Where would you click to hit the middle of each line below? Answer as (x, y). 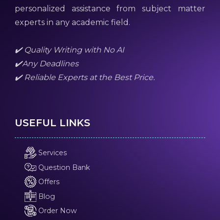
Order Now (56, 211)
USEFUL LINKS (52, 123)
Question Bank (63, 167)
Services (51, 153)
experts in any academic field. (72, 23)
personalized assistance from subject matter (110, 9)
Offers (48, 181)
